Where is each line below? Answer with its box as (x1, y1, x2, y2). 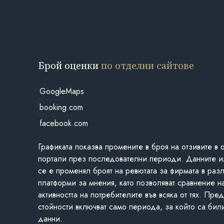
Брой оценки (38, 58, 101, 72)
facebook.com (39, 117, 88, 129)
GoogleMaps (39, 85, 84, 97)
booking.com (39, 101, 83, 113)
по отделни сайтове (101, 58, 194, 72)
